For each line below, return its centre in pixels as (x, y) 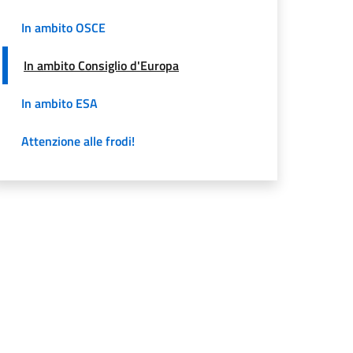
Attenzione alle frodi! (78, 141)
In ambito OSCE (63, 27)
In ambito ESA (59, 103)
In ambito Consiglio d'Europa (101, 65)
